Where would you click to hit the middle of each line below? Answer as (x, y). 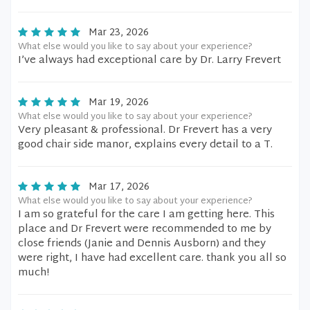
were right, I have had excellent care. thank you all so (152, 258)
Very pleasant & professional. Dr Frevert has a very (145, 130)
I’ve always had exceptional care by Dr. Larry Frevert (149, 61)
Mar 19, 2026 (119, 103)
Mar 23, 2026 (119, 33)
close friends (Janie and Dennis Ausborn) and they (142, 244)
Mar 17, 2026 (119, 187)
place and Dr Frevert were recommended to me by (145, 229)
